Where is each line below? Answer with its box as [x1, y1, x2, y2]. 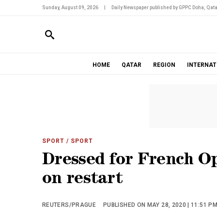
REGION [153, 62, 175, 68]
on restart [42, 171, 123, 188]
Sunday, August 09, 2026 [42, 5, 98, 10]
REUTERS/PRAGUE [42, 201, 96, 208]
